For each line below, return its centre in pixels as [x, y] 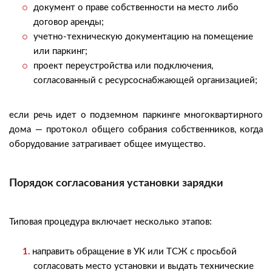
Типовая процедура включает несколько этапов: [110, 222]
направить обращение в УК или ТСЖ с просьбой [134, 252]
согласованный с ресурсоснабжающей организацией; [145, 80]
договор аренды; [69, 22]
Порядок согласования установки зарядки [116, 183]
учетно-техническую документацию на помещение [143, 37]
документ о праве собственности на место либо [136, 8]
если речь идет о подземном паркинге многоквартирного [136, 115]
